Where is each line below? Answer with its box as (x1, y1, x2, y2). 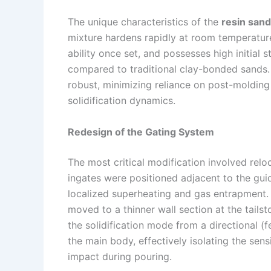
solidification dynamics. (68, 94, 175, 107)
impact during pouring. (68, 250, 172, 263)
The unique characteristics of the (68, 16, 221, 28)
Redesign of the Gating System (68, 125, 214, 138)
